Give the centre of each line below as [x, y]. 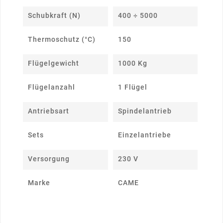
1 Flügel [132, 87]
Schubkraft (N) [54, 16]
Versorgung [49, 159]
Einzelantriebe [144, 135]
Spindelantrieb [145, 111]
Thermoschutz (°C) [62, 40]
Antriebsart [49, 111]
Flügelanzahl [52, 87]
